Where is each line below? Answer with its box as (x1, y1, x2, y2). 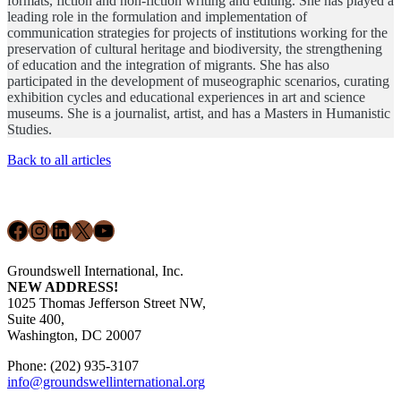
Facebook (6, 218, 90, 241)
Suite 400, (7, 311, 64, 327)
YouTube (92, 218, 171, 241)
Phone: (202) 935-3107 (7, 357, 139, 373)
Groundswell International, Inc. (7, 262, 183, 278)
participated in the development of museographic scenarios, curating (7, 73, 389, 89)
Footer (6, 181, 68, 205)
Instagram (28, 218, 115, 241)
